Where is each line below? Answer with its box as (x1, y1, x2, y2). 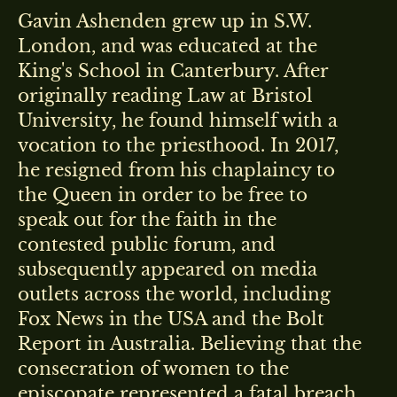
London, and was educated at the (18, 35, 317, 57)
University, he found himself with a (18, 109, 338, 131)
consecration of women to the (18, 357, 289, 379)
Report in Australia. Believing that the (18, 332, 362, 354)
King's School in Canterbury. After (18, 59, 328, 82)
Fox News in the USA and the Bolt (18, 307, 324, 330)
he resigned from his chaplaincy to (18, 159, 335, 181)
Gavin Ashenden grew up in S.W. (18, 10, 312, 32)
